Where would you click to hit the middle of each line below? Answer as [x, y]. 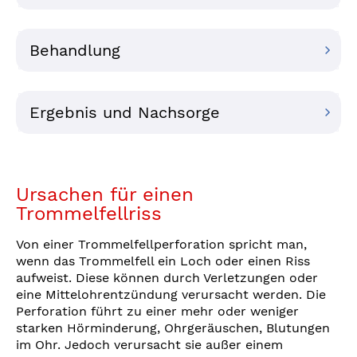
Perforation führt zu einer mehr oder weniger [157, 312]
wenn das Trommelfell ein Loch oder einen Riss [163, 261]
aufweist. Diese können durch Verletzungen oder [167, 278]
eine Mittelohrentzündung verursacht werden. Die [171, 295]
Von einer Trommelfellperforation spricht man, [161, 245]
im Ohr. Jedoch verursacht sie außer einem [149, 345]
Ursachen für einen [105, 195]
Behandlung [75, 51]
